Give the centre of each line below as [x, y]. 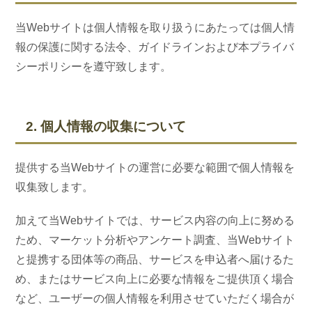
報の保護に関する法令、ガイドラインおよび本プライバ [155, 47]
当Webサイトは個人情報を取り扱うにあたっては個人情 [155, 28]
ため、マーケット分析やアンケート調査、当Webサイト [155, 240]
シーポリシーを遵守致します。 [94, 67]
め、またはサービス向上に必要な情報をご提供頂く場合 [155, 279]
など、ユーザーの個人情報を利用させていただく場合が [155, 298]
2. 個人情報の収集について [106, 126]
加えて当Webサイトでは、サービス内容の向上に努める [155, 220]
